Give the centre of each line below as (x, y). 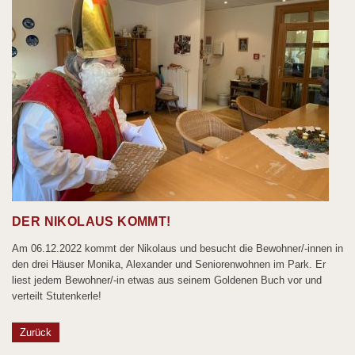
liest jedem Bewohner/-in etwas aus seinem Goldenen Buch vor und (167, 280)
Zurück (36, 333)
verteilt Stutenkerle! (57, 296)
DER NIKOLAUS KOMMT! (92, 222)
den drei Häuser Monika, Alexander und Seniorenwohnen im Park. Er (169, 264)
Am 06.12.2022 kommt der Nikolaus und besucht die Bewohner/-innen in (177, 248)
